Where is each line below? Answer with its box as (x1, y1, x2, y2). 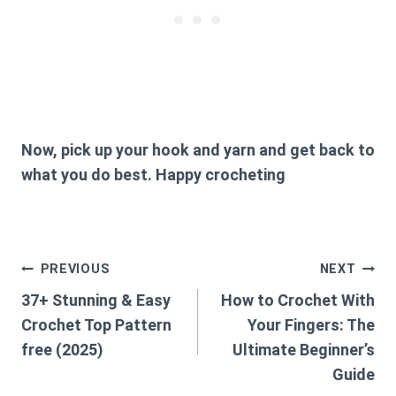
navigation (20, 295, 136, 325)
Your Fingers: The (247, 316, 375, 335)
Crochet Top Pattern (21, 316, 171, 335)
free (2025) (21, 340, 103, 360)
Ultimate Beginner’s (232, 340, 375, 360)
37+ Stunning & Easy (21, 291, 171, 310)
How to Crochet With (221, 291, 375, 310)
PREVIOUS (40, 262, 110, 278)
